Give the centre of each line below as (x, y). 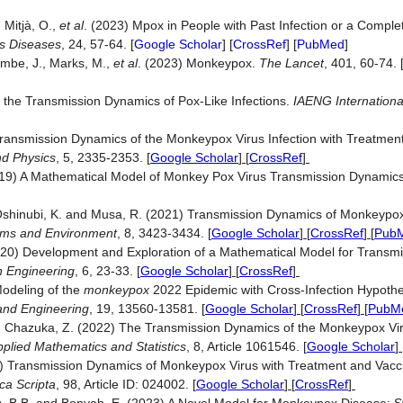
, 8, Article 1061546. (245, 346)
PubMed (321, 44)
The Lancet (291, 63)
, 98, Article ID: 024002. (124, 384)
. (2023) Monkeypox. (198, 63)
